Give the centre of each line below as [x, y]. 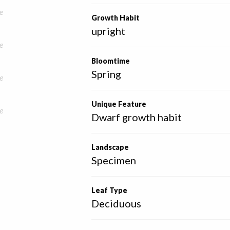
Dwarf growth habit [137, 117]
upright [109, 31]
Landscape [110, 147]
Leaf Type [110, 190]
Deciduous [117, 203]
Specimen [114, 160]
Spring [107, 74]
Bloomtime [111, 61]
